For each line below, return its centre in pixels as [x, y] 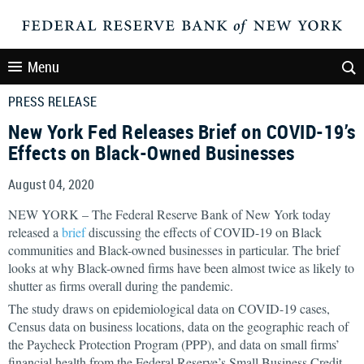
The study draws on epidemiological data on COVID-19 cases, [169, 308]
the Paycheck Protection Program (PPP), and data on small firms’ [174, 344]
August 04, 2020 [52, 184]
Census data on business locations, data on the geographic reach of [178, 326]
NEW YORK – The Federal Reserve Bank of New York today [169, 214]
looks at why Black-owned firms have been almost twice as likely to [181, 268]
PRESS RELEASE [53, 102]
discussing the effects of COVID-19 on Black [204, 232]
